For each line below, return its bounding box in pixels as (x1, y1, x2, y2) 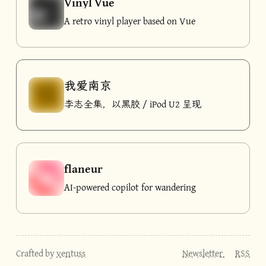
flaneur (64, 160, 103, 177)
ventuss (56, 246, 85, 260)
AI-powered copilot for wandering (64, 180, 196, 194)
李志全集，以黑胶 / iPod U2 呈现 (64, 97, 201, 111)
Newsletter (182, 246, 224, 260)
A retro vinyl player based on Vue (64, 14, 195, 28)
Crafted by (16, 246, 56, 260)
